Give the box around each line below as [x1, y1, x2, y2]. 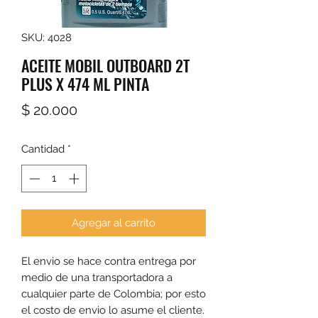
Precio [77, 101, 118, 119]
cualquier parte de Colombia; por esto [21, 287, 206, 300]
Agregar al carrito [72, 216, 155, 229]
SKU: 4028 [21, 31, 72, 45]
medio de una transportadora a [21, 270, 172, 284]
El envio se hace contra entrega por [21, 254, 196, 268]
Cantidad [21, 143, 65, 156]
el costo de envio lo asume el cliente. [21, 303, 204, 317]
